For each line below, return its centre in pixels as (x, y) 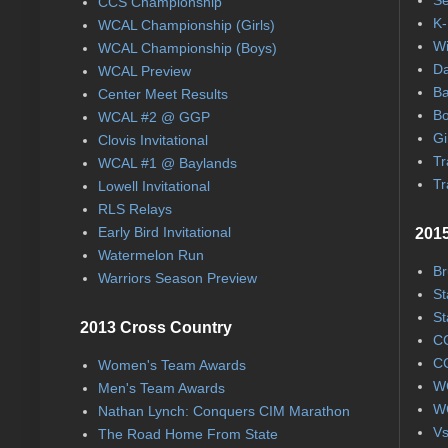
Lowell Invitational (153, 185)
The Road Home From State (187, 433)
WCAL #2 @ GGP (153, 116)
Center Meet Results (162, 93)
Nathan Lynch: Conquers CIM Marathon (223, 410)
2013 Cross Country (156, 328)
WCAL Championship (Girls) (186, 24)
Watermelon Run (150, 254)
